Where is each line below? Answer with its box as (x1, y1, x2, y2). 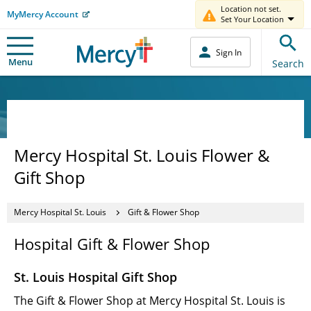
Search (272, 56, 304, 70)
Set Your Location (221, 14, 284, 24)
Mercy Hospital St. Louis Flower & (14, 143, 270, 167)
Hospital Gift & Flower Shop (14, 233, 210, 254)
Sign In (216, 46, 242, 58)
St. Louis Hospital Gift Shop (14, 268, 177, 285)
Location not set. (221, 3, 281, 14)
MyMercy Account (7, 8, 78, 20)
